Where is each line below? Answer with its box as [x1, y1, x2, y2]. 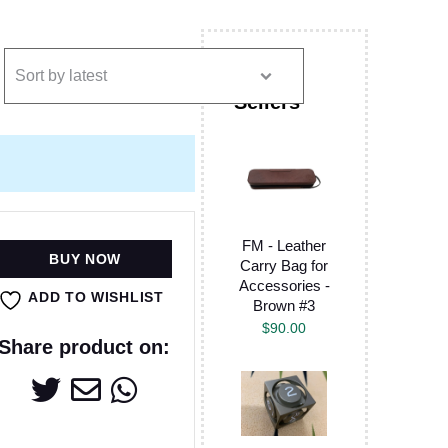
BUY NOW [49, 250, 122, 267]
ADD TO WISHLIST [28, 288, 164, 305]
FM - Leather [242, 237, 327, 255]
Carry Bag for [240, 257, 329, 275]
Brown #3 [253, 297, 316, 315]
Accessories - [238, 277, 330, 295]
